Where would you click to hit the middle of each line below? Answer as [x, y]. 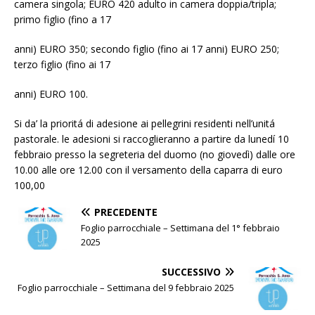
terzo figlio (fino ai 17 [62, 65]
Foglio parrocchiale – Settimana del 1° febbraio [180, 228]
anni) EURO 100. [51, 94]
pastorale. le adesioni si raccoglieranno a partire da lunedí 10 [152, 139]
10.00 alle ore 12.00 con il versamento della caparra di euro [148, 170]
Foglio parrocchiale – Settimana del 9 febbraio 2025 [126, 288]
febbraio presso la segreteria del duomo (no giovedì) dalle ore [155, 155]
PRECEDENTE [126, 212]
